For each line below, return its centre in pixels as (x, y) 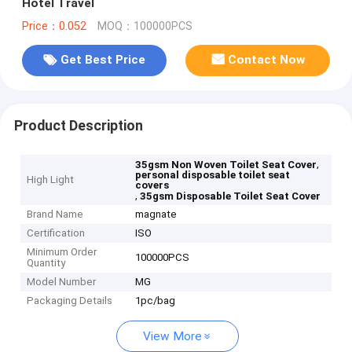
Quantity (46, 263)
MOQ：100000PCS (145, 26)
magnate (156, 214)
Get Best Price (103, 60)
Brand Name (55, 214)
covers (152, 185)
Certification (56, 233)
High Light (51, 180)
